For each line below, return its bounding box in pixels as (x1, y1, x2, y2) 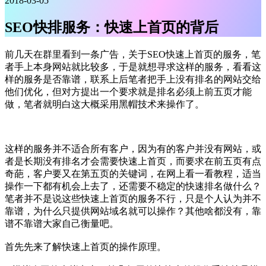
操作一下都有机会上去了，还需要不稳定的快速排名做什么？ (5, 180, 261, 191)
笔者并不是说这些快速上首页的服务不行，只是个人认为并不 (5, 193, 261, 204)
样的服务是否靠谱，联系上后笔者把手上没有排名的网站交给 (5, 74, 261, 84)
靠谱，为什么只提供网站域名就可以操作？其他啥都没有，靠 (5, 205, 261, 216)
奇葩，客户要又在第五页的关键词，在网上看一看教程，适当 (5, 168, 261, 179)
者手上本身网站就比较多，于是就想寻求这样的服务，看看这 (5, 61, 261, 72)
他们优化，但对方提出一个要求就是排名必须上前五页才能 (5, 86, 252, 97)
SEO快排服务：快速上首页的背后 (5, 19, 218, 35)
